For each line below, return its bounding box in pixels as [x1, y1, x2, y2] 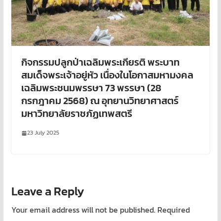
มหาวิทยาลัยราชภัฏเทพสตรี [21, 106, 132, 121]
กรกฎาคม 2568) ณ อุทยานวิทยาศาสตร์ [21, 93, 179, 109]
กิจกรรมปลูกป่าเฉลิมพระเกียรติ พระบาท [21, 55, 180, 70]
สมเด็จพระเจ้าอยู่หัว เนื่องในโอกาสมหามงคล [21, 68, 193, 83]
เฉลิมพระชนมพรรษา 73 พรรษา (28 [21, 80, 161, 96]
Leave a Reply [11, 183, 84, 200]
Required [157, 204, 190, 216]
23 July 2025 [27, 128, 59, 138]
